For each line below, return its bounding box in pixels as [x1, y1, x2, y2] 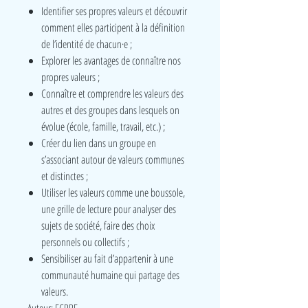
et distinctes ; [41, 168, 88, 184]
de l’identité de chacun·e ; [41, 36, 132, 52]
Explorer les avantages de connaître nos [41, 53, 181, 68]
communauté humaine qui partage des [41, 267, 179, 283]
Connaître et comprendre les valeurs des [41, 86, 184, 101]
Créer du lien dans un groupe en [41, 135, 156, 151]
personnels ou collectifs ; [41, 234, 129, 250]
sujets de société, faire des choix [41, 218, 155, 233]
